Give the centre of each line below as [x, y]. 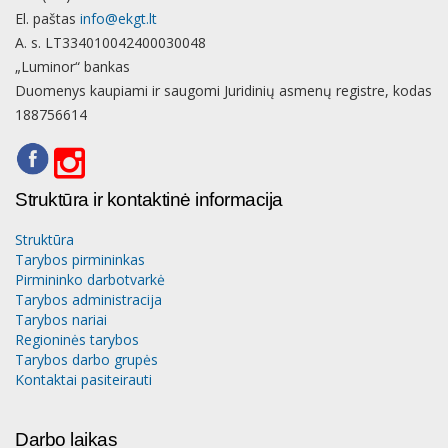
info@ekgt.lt [118, 18]
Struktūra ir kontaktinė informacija [149, 199]
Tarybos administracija [88, 299]
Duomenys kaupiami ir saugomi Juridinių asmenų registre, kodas [223, 90]
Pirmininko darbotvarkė [90, 279]
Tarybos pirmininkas [80, 259]
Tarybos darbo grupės [86, 359]
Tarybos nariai [61, 319]
